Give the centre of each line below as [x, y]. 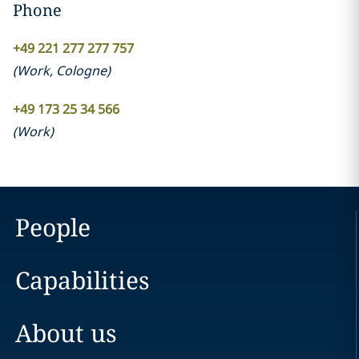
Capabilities [82, 280]
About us [66, 333]
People [52, 227]
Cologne [81, 71]
